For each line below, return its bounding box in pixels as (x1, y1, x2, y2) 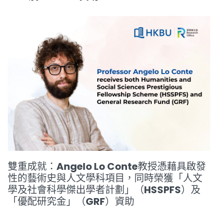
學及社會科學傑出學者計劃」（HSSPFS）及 (8, 182, 200, 197)
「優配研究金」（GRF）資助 (8, 194, 134, 208)
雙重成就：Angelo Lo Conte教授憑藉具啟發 (8, 159, 206, 173)
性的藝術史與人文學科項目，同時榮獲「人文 (8, 171, 202, 185)
